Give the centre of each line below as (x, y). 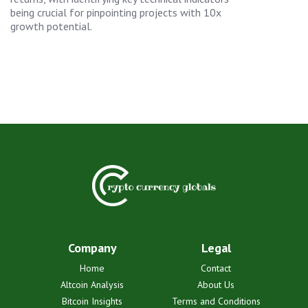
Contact (216, 268)
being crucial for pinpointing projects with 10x (116, 12)
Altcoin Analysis (92, 284)
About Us (216, 284)
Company (92, 247)
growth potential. (51, 26)
